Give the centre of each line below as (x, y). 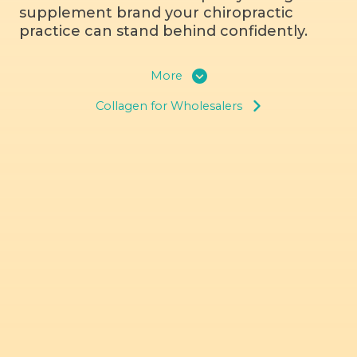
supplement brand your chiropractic (156, 13)
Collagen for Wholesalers (169, 106)
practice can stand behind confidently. (163, 31)
